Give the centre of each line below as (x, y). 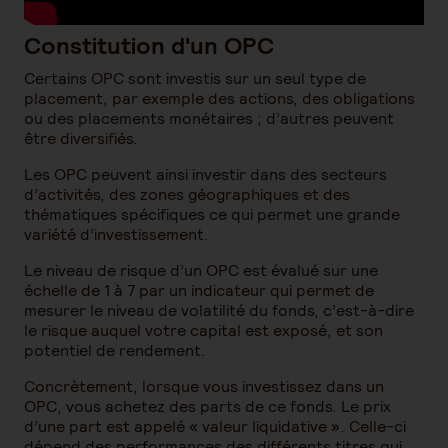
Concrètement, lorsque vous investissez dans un (204, 386)
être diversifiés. (81, 138)
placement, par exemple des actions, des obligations (219, 98)
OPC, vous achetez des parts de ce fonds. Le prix (207, 406)
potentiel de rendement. (115, 350)
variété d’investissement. (116, 234)
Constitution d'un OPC (149, 45)
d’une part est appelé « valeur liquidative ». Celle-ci (215, 426)
